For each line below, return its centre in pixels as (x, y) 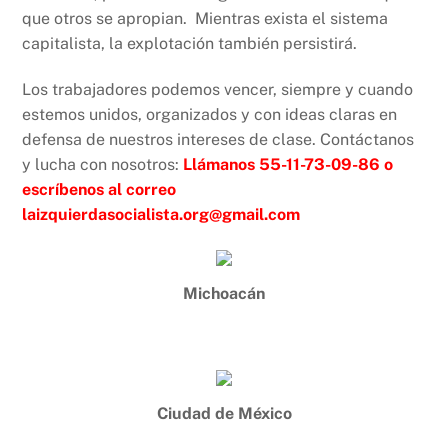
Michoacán (224, 293)
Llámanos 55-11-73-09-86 (284, 164)
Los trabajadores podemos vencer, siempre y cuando (218, 89)
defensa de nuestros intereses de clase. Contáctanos (218, 139)
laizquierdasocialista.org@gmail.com (161, 214)
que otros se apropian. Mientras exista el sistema (205, 19)
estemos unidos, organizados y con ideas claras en (210, 114)
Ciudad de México (224, 413)
